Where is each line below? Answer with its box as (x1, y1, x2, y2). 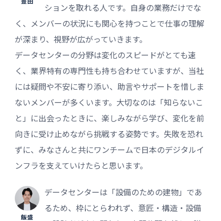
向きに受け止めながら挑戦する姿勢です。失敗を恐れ (15, 127, 203, 140)
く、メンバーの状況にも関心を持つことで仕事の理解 (15, 17, 204, 29)
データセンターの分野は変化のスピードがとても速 (15, 48, 196, 61)
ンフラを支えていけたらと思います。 (15, 159, 147, 171)
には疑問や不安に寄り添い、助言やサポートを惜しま (15, 80, 204, 92)
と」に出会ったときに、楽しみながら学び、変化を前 (15, 111, 204, 124)
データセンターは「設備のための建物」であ (44, 185, 202, 198)
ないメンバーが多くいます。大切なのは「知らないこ (15, 96, 203, 108)
